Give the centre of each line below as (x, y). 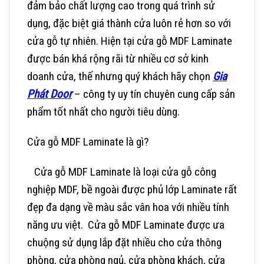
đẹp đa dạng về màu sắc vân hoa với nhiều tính (128, 207)
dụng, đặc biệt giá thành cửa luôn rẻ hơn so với (129, 23)
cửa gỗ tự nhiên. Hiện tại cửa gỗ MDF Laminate (130, 41)
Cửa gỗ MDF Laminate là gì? (88, 141)
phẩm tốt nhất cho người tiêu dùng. (103, 111)
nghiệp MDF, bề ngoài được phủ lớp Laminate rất (132, 189)
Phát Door (49, 94)
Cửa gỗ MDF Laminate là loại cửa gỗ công (122, 171)
